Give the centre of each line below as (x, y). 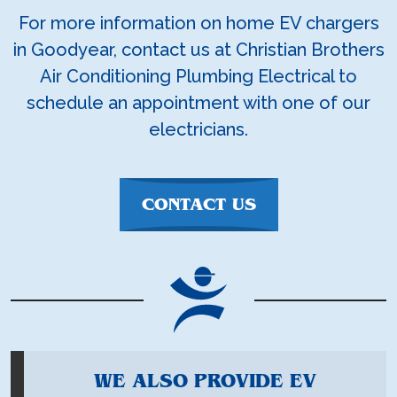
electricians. (198, 129)
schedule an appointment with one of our (198, 103)
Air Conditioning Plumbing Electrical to (198, 76)
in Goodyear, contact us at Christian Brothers (198, 50)
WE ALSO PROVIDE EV (205, 381)
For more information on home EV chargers (198, 23)
